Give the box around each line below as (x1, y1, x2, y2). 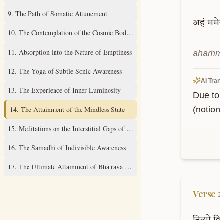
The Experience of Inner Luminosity (19, 85, 121, 95)
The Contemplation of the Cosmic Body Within (19, 28, 151, 37)
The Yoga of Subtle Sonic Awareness (19, 66, 122, 76)
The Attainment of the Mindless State (21, 105, 125, 114)
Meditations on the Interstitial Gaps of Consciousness (19, 124, 165, 133)
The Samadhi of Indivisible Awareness (19, 143, 126, 152)
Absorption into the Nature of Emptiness (19, 47, 132, 56)
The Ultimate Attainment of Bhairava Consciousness (19, 162, 164, 171)
